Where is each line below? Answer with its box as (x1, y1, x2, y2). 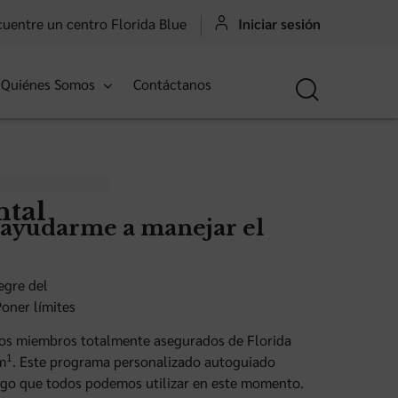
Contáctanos (133, 74, 212, 93)
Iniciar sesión (238, 13, 321, 32)
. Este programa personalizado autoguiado (12, 351, 275, 370)
